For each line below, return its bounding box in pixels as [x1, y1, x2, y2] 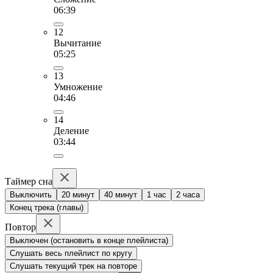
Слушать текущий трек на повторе [10, 261, 137, 271]
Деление [54, 125, 89, 136]
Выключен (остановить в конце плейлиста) [10, 235, 168, 245]
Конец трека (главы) [10, 202, 83, 212]
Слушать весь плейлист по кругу [10, 248, 132, 258]
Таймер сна [5, 175, 52, 186]
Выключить [10, 190, 52, 199]
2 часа [176, 190, 200, 199]
